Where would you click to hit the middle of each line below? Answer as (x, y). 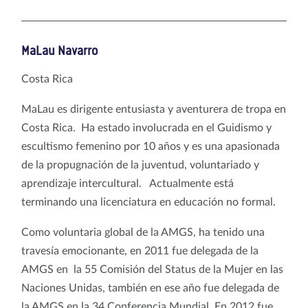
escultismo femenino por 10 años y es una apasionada (151, 146)
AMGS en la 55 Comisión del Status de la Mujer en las (152, 269)
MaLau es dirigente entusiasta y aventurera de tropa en (154, 109)
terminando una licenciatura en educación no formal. (150, 202)
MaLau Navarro (59, 51)
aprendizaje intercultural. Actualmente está (128, 183)
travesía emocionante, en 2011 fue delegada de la (140, 251)
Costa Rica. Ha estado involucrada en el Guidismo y (146, 128)
